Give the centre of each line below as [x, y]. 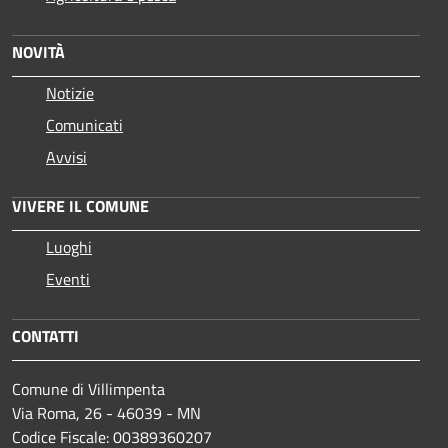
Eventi [68, 278]
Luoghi [69, 246]
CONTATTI [45, 335]
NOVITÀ [38, 51]
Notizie [70, 92]
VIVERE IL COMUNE [80, 205]
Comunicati [84, 124]
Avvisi [66, 156]
